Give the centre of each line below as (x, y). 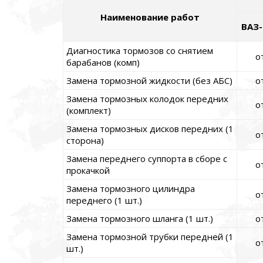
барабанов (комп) (103, 63)
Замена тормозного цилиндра (131, 189)
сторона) (85, 141)
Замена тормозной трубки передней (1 (150, 237)
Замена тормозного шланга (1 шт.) (140, 219)
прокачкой (88, 171)
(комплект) (89, 111)
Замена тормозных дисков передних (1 (150, 129)
